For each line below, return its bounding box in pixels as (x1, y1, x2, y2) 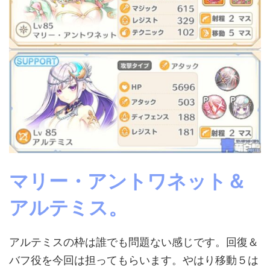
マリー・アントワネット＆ (9, 169, 246, 193)
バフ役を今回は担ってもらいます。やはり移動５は (9, 253, 259, 266)
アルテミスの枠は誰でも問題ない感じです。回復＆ (9, 235, 259, 248)
